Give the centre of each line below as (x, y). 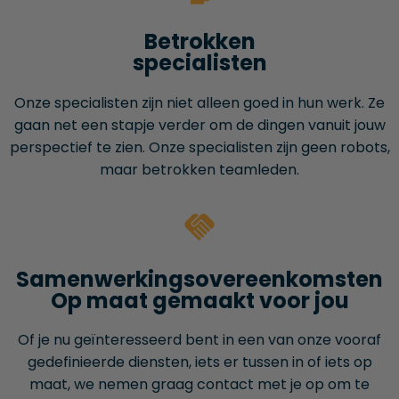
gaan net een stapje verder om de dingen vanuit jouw (199, 125)
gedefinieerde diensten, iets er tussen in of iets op (199, 362)
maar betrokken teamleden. (199, 169)
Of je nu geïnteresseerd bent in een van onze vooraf (199, 340)
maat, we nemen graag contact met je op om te (199, 385)
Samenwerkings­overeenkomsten (199, 279)
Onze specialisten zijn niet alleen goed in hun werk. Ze (199, 102)
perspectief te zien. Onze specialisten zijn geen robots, (199, 147)
